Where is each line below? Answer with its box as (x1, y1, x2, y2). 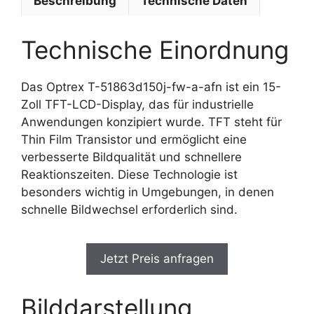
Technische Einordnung (21, 34, 289, 64)
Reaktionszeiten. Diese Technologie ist (21, 167, 238, 182)
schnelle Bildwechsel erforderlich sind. (21, 202, 238, 217)
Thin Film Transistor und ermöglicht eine (21, 132, 247, 146)
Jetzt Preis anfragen (100, 252, 214, 266)
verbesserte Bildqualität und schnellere (21, 149, 242, 164)
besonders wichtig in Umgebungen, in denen (21, 184, 274, 199)
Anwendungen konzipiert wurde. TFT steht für (21, 114, 282, 129)
